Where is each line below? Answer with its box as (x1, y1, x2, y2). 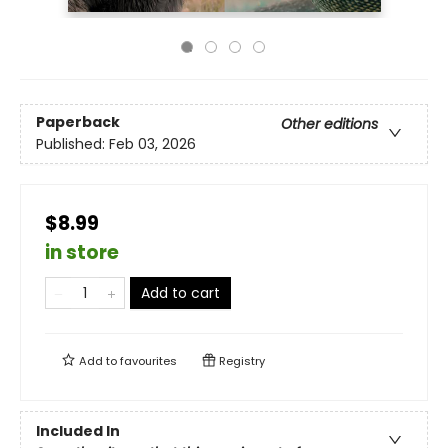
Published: (36, 134, 109, 155)
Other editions (281, 114, 378, 135)
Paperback (36, 112, 120, 133)
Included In (36, 420, 120, 441)
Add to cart (141, 283, 220, 303)
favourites (120, 353, 177, 369)
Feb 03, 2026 (109, 134, 196, 155)
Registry (216, 353, 265, 369)
